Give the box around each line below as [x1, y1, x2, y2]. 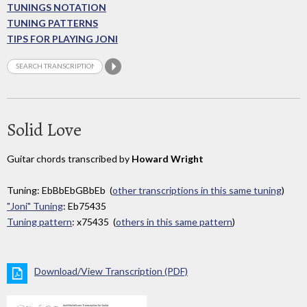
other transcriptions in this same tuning [112, 184, 282, 197]
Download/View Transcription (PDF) [34, 265, 188, 278]
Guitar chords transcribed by [7, 152, 132, 164]
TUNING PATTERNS [7, 17, 98, 29]
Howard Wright [132, 152, 204, 164]
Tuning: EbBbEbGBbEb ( [7, 184, 112, 197]
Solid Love [7, 117, 82, 142]
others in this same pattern [116, 216, 232, 228]
